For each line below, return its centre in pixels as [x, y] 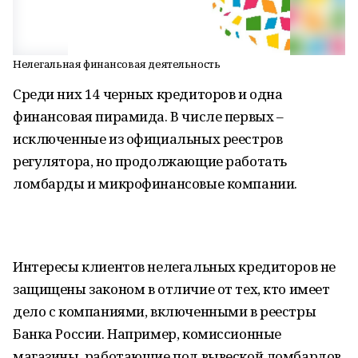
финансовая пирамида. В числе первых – [148, 116]
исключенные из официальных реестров [148, 139]
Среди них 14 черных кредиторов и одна [148, 94]
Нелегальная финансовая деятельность [117, 64]
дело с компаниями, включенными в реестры [165, 311]
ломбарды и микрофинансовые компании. [155, 183]
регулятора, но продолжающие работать [150, 161]
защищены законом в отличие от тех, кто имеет [171, 289]
